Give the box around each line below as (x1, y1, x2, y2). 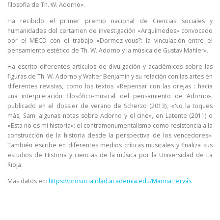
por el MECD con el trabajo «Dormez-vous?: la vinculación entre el (7, 36, 213, 45)
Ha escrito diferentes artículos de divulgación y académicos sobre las (7, 62, 213, 71)
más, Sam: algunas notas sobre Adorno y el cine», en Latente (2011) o (7, 111, 213, 120)
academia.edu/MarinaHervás (109, 177, 192, 186)
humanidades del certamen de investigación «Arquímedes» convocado (7, 27, 213, 35)
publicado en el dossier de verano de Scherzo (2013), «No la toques (7, 102, 213, 110)
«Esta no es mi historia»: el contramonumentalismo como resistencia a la (7, 121, 213, 130)
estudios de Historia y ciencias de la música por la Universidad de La (7, 151, 213, 160)
